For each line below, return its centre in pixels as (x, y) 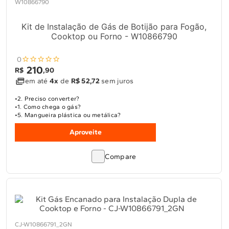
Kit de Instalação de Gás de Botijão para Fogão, (114, 27)
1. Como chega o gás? (49, 107)
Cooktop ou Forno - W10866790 (114, 36)
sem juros (117, 81)
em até (37, 81)
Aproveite (85, 132)
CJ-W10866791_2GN (43, 224)
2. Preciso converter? (49, 99)
